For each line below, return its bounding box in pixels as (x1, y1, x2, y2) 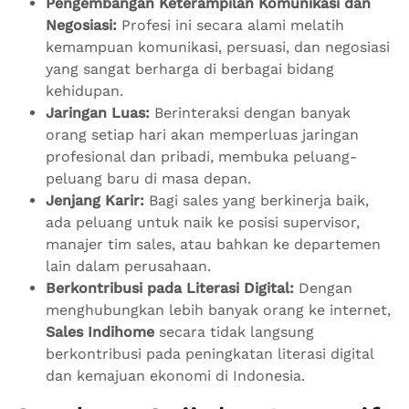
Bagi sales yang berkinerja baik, (144, 192, 369, 210)
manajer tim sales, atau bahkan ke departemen (46, 236, 381, 254)
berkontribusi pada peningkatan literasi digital (46, 345, 373, 363)
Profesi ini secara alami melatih (117, 16, 344, 35)
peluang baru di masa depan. (46, 170, 251, 188)
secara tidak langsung (154, 323, 314, 341)
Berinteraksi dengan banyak (150, 104, 351, 122)
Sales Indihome (46, 323, 154, 341)
